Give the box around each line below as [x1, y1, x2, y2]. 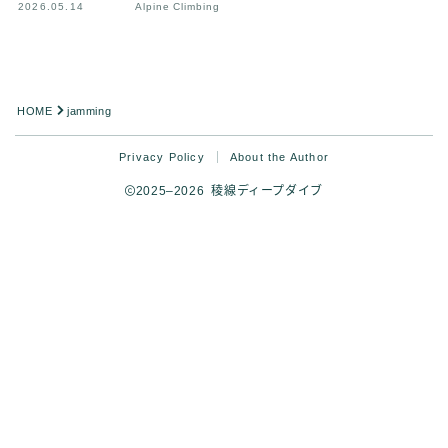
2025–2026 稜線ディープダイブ [135, 183, 323, 198]
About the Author [229, 150, 329, 163]
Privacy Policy [118, 150, 205, 163]
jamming [67, 104, 112, 117]
